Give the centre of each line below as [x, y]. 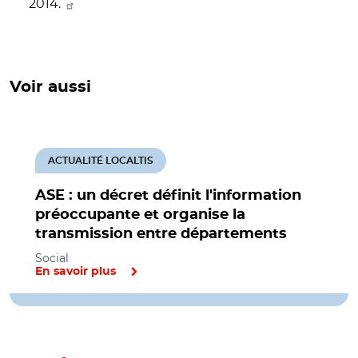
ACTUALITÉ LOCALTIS [101, 161]
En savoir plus [76, 272]
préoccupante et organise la [140, 215]
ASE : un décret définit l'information [168, 196]
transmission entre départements [161, 234]
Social [52, 258]
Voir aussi [50, 87]
